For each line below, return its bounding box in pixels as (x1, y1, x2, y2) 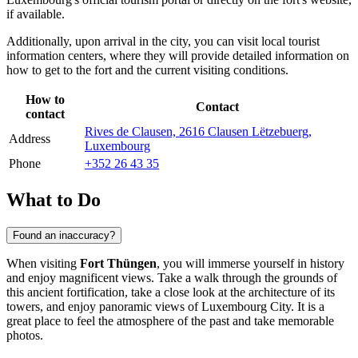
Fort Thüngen (80, 256, 157, 270)
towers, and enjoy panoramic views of (6, 299, 201, 313)
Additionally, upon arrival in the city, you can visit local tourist (6, 34, 320, 48)
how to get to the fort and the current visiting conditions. (6, 62, 288, 77)
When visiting (6, 256, 80, 270)
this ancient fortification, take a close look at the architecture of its (6, 284, 335, 299)
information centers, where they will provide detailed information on (6, 48, 349, 62)
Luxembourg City (201, 299, 291, 313)
